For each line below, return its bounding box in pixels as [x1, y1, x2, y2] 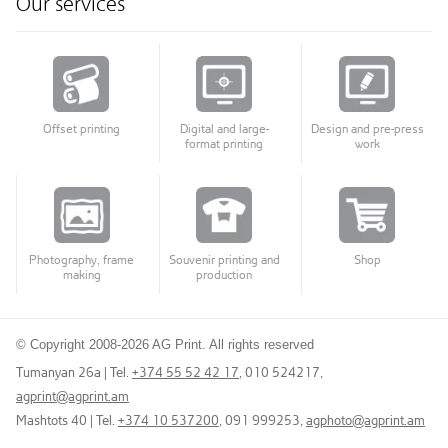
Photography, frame [29, 252, 135, 267]
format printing [185, 136, 264, 151]
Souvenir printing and [168, 252, 280, 267]
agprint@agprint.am [16, 387, 129, 404]
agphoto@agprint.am [306, 411, 425, 428]
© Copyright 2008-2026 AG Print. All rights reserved [16, 337, 314, 352]
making [62, 267, 101, 282]
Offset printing [42, 121, 120, 136]
